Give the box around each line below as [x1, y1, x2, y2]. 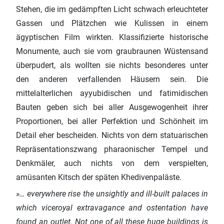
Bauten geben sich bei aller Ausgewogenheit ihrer [16, 102, 208, 112]
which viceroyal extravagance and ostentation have [16, 203, 208, 213]
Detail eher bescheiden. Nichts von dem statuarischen [16, 130, 208, 140]
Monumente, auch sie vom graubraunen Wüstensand [16, 46, 208, 56]
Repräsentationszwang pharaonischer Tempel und [16, 144, 208, 154]
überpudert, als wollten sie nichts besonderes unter [16, 60, 208, 70]
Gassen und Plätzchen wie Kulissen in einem [16, 18, 208, 28]
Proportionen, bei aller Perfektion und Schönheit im [16, 116, 208, 126]
